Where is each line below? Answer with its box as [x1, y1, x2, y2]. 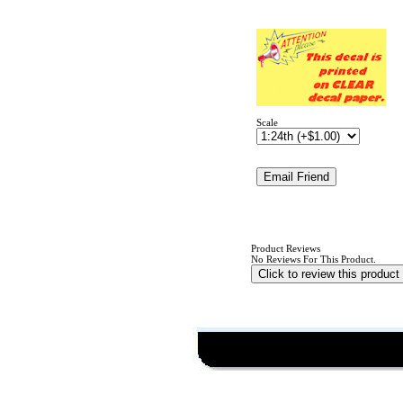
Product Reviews [250, 243, 320, 254]
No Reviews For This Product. [250, 254, 376, 264]
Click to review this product [257, 267, 399, 281]
